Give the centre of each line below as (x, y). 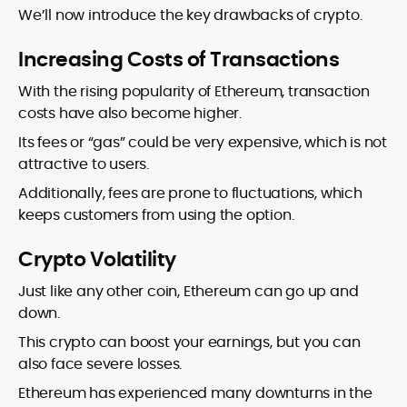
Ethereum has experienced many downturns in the (195, 393)
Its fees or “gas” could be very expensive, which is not (203, 143)
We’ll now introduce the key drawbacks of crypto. (190, 15)
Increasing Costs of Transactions (179, 60)
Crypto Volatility (97, 260)
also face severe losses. (100, 364)
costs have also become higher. (130, 114)
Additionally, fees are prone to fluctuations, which (190, 194)
